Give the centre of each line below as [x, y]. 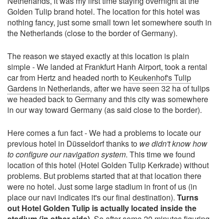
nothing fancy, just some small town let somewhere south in [109, 22]
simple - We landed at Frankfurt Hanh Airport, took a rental [107, 67]
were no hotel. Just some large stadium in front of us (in [102, 186]
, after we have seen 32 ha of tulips [150, 88]
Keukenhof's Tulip [160, 77]
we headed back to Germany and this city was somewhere [108, 99]
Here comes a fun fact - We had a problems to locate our [104, 133]
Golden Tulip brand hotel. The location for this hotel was [104, 11]
